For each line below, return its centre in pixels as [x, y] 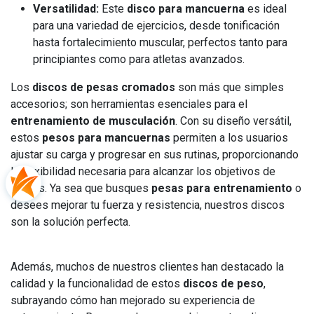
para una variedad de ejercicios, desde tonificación [156, 26]
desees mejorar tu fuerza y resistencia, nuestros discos [148, 205]
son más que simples [230, 87]
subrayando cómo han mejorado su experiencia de [133, 300]
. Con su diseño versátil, [233, 121]
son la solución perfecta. [70, 222]
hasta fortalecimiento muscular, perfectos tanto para [160, 42]
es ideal [266, 9]
